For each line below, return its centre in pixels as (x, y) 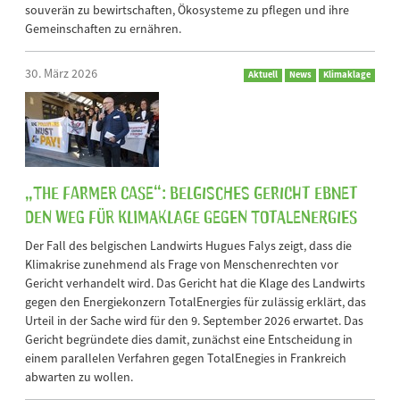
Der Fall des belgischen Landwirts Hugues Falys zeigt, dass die (188, 246)
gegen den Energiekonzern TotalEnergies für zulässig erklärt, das (196, 302)
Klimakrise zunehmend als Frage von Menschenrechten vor (182, 265)
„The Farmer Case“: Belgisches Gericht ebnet (192, 192)
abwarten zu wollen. (79, 377)
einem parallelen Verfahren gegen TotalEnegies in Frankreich (186, 358)
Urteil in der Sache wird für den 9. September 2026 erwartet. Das (194, 321)
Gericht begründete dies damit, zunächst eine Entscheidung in (189, 340)
